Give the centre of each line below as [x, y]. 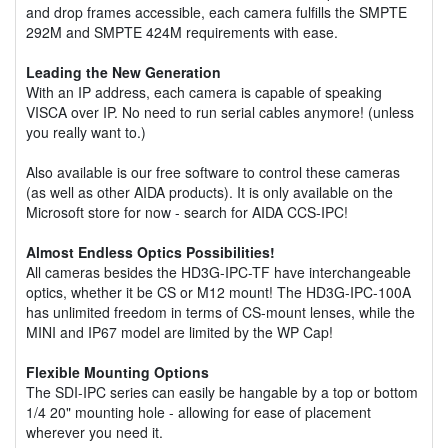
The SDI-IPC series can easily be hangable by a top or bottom [222, 391]
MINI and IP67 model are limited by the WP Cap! [179, 331]
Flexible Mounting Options [117, 371]
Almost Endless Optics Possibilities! [150, 251]
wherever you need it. [94, 431]
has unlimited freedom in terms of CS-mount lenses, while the [220, 311]
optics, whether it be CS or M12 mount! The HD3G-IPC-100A [218, 291]
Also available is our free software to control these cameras [213, 171]
